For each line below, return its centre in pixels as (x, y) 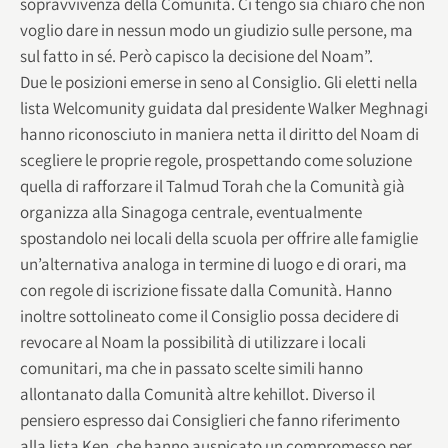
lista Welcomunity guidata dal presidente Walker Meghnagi (224, 107)
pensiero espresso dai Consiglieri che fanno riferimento (210, 419)
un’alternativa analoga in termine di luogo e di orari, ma (213, 263)
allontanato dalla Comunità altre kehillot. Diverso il (197, 393)
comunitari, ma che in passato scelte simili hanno (191, 367)
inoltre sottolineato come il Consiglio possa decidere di (209, 315)
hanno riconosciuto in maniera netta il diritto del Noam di (219, 133)
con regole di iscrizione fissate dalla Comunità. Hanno (206, 289)
